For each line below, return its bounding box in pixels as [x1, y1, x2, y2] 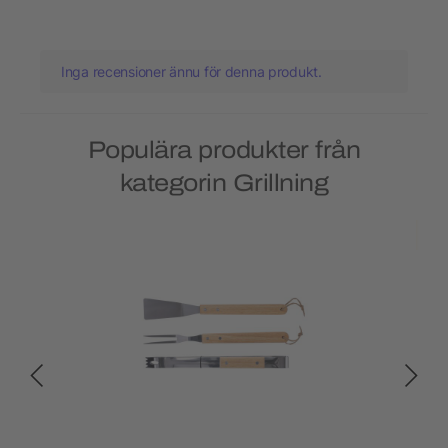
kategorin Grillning [119, 170, 329, 197]
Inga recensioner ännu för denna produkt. [61, 63, 322, 81]
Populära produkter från [87, 137, 361, 164]
